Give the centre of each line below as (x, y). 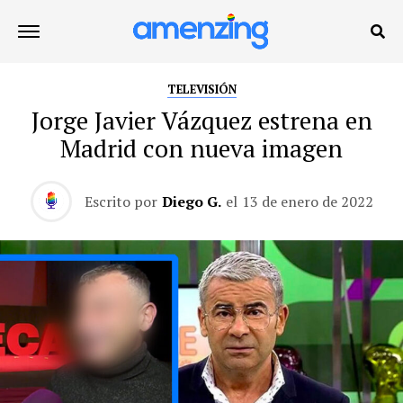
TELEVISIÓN (201, 90)
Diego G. (191, 201)
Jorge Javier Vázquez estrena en (201, 121)
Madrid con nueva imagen (201, 148)
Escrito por (121, 201)
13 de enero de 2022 (307, 201)
